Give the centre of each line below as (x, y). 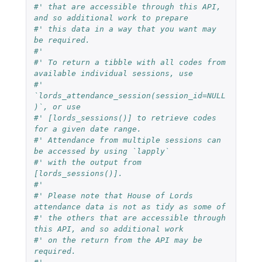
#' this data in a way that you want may (125, 29)
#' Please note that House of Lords (113, 195)
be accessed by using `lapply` (101, 151)
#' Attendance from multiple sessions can (127, 140)
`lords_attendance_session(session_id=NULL (130, 95)
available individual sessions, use (113, 73)
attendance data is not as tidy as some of (130, 206)
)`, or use (57, 106)
